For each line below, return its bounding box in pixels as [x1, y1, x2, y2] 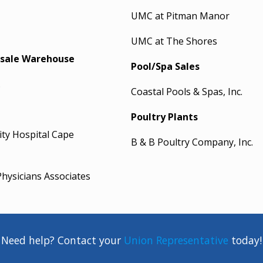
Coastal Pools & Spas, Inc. [130, 85, 242, 98]
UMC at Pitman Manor [130, 9, 230, 22]
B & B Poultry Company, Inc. [130, 136, 253, 149]
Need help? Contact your [1, 233, 124, 247]
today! [228, 233, 262, 247]
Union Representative [124, 233, 228, 247]
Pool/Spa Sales [130, 60, 200, 73]
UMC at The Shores [130, 35, 217, 48]
